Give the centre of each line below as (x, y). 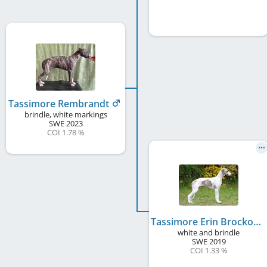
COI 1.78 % (66, 132)
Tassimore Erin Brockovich (257, 221)
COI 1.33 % (209, 250)
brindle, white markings (66, 114)
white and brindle (209, 232)
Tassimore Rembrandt (60, 103)
